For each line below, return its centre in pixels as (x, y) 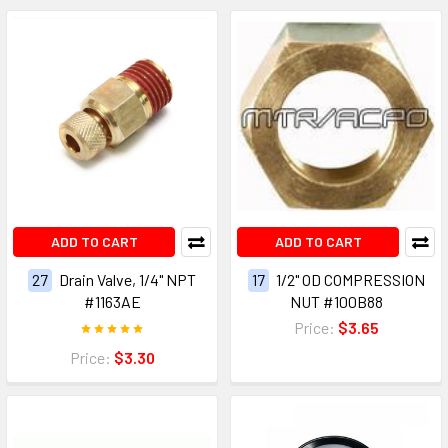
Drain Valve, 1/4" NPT (127, 280)
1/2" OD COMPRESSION (350, 280)
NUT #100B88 (336, 302)
